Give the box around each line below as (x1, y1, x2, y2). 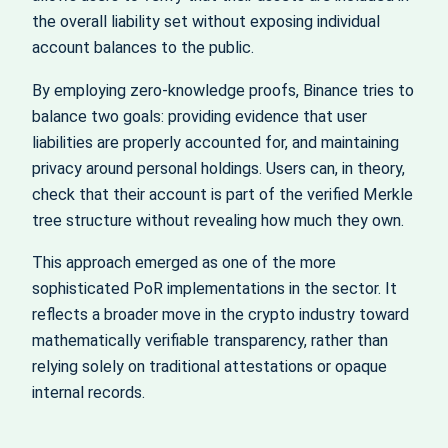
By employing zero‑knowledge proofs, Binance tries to (32, 80, 414, 100)
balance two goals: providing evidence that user (32, 106, 367, 126)
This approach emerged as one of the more (32, 252, 336, 272)
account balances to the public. (32, 38, 254, 58)
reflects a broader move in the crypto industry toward (32, 304, 409, 324)
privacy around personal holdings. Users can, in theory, (32, 158, 405, 178)
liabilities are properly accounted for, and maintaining (32, 132, 399, 152)
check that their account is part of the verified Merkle (32, 184, 413, 204)
